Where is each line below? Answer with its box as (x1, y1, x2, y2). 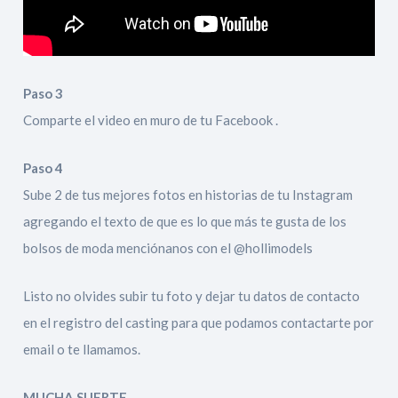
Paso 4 (23, 160, 64, 176)
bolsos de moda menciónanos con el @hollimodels (23, 240, 314, 256)
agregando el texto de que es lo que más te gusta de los (23, 213, 347, 229)
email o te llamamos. (23, 341, 141, 357)
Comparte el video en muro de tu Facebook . (23, 112, 279, 128)
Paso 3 (23, 85, 64, 101)
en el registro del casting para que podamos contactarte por (23, 314, 375, 330)
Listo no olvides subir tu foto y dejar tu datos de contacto (23, 288, 361, 304)
